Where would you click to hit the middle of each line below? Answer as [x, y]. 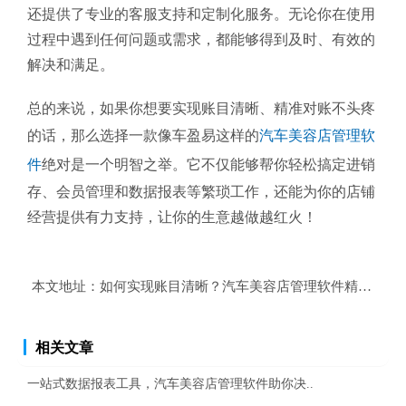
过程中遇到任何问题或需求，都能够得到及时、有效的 [201, 39]
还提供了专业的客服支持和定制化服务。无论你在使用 [201, 14]
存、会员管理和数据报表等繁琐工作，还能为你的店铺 [201, 191]
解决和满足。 [71, 64]
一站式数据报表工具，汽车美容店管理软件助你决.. [170, 383]
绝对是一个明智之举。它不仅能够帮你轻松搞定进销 [208, 164]
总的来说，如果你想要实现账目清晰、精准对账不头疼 [201, 108]
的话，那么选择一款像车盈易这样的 [143, 135]
